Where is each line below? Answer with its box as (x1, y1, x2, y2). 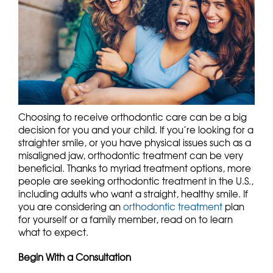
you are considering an (18, 200, 123, 214)
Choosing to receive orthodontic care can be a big (18, 110, 247, 124)
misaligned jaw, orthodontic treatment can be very (18, 149, 243, 163)
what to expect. (18, 225, 88, 239)
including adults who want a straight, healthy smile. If (18, 187, 248, 201)
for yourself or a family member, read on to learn (18, 213, 233, 227)
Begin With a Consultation (18, 250, 133, 264)
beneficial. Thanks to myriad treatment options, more (18, 161, 251, 175)
